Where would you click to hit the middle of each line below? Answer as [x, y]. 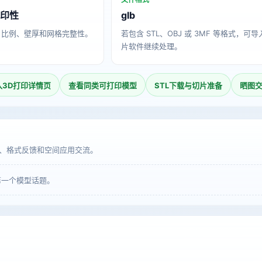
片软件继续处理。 [152, 46]
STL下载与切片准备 [189, 85]
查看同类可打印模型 [103, 85]
